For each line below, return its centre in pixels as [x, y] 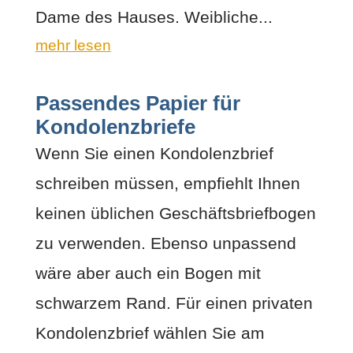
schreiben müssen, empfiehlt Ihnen [167, 183]
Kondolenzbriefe [115, 126]
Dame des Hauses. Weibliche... [154, 17]
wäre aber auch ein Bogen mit [148, 273]
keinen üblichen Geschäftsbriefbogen [175, 213]
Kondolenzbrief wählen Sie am [150, 333]
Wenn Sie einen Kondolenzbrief [154, 153]
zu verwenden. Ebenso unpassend [165, 243]
